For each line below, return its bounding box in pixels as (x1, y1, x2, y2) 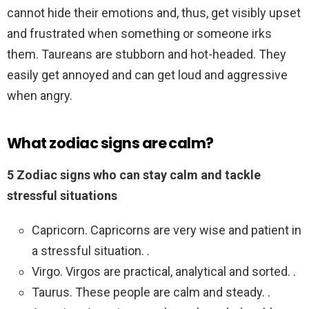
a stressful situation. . (32, 243, 150, 259)
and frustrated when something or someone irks (7, 26, 272, 41)
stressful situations (7, 188, 117, 203)
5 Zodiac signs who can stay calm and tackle (7, 168, 261, 183)
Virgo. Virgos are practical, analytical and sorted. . (32, 264, 296, 279)
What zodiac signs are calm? (7, 133, 214, 154)
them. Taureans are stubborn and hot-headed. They (7, 47, 286, 62)
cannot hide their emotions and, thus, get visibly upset (7, 6, 301, 21)
